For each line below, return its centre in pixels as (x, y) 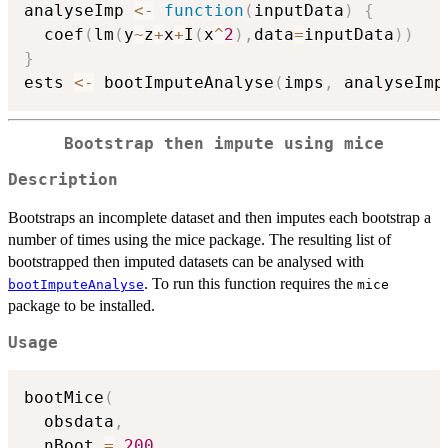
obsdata (69, 421)
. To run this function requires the (250, 284)
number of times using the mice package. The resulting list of (199, 240)
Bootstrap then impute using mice (224, 143)
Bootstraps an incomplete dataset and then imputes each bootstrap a (219, 218)
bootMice (64, 397)
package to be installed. (81, 306)
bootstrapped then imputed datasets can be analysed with (186, 262)
